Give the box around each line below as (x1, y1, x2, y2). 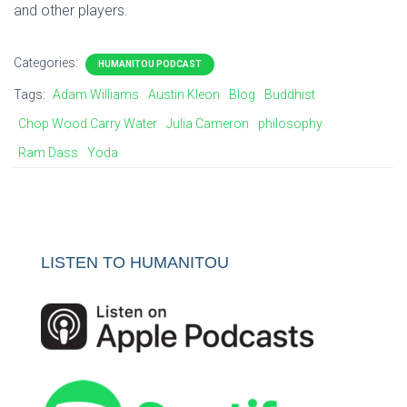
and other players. (14, 2, 128, 19)
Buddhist (264, 87, 315, 102)
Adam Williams (53, 87, 139, 102)
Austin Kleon (148, 87, 220, 102)
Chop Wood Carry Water (18, 116, 157, 131)
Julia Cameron (166, 116, 249, 131)
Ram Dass (18, 145, 78, 160)
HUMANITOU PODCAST (98, 59, 202, 69)
